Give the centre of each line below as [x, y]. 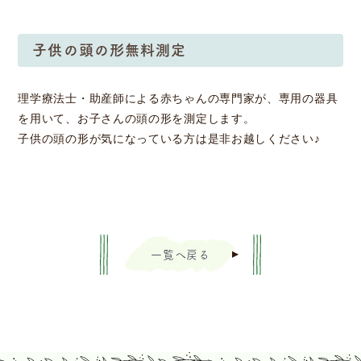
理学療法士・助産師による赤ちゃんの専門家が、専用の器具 [178, 98]
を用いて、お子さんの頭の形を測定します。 [137, 118]
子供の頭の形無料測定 [110, 50]
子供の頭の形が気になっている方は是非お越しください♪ [169, 139]
